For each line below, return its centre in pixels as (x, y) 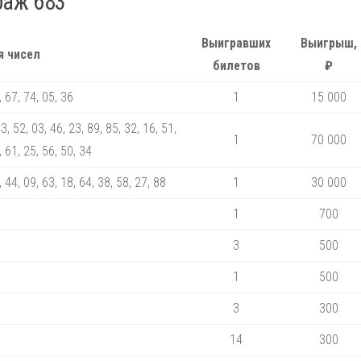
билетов (236, 65)
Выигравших (236, 43)
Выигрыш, (328, 43)
